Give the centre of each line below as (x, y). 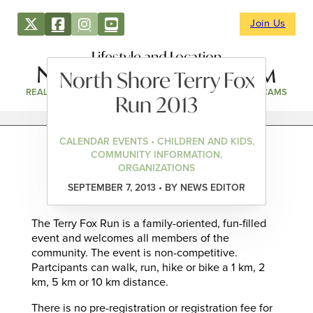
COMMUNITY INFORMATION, (156, 155)
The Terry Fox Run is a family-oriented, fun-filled (148, 224)
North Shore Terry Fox (156, 80)
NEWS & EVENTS (194, 93)
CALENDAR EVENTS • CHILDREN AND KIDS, (156, 142)
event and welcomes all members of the (130, 239)
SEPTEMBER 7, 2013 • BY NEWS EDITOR (156, 188)
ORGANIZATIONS (156, 169)
